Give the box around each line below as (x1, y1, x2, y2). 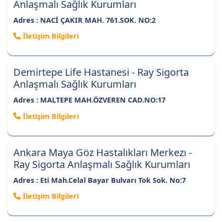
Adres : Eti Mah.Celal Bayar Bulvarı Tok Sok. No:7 (13, 175, 186, 185)
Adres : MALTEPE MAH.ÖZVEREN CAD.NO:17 (13, 95, 166, 105)
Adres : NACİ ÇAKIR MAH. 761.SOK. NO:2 (13, 15, 156, 25)
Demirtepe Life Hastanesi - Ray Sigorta (13, 65, 189, 79)
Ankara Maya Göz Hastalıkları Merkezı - (13, 145, 192, 159)
